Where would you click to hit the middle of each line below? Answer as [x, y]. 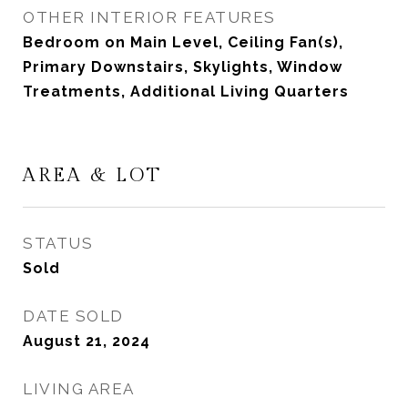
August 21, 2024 [87, 341]
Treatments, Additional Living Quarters [186, 92]
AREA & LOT [92, 175]
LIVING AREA [79, 389]
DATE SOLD [73, 316]
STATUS [58, 243]
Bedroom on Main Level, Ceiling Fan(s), [183, 42]
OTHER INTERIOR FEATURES [149, 17]
